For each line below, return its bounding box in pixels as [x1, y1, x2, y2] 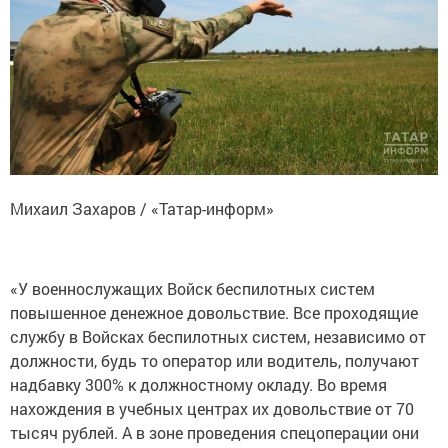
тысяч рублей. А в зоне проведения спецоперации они [10, 422, 419, 444]
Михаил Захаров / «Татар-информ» [10, 198, 274, 220]
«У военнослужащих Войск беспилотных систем [10, 278, 375, 300]
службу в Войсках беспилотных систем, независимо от [10, 326, 426, 348]
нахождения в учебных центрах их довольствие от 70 [10, 398, 414, 420]
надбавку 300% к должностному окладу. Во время [10, 374, 387, 396]
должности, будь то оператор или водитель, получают [10, 350, 419, 372]
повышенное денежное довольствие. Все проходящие [10, 302, 418, 324]
